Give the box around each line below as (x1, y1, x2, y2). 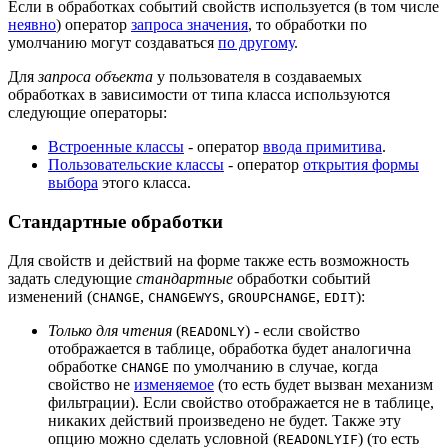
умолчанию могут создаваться (8, 34, 218, 52)
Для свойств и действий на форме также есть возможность (8, 251, 409, 269)
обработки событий (233, 269, 371, 287)
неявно (8, 16, 56, 34)
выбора (48, 174, 98, 192)
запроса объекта (38, 68, 153, 86)
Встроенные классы (48, 138, 184, 156)
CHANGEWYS (148, 289, 220, 305)
